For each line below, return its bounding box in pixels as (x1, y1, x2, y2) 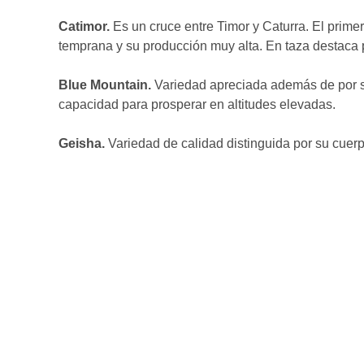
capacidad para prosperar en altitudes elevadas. (58, 97, 336, 111)
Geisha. (58, 136, 105, 150)
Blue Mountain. (58, 78, 151, 92)
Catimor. (58, 19, 110, 33)
